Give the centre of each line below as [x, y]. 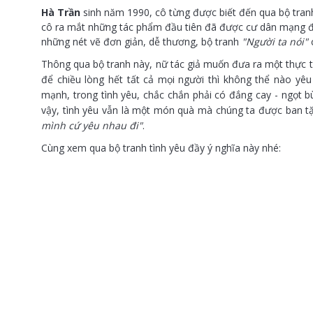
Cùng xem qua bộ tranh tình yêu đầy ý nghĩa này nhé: [161, 148]
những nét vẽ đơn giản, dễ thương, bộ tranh [140, 42]
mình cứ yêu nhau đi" [92, 126]
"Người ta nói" [274, 42]
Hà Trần [61, 13]
